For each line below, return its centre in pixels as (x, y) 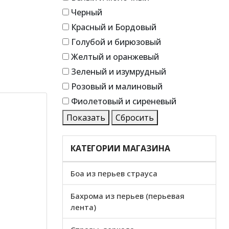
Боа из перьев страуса (114, 173)
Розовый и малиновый (117, 86)
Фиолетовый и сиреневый (124, 101)
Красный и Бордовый (114, 27)
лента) (83, 207)
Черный (87, 12)
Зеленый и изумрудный (119, 72)
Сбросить (135, 118)
